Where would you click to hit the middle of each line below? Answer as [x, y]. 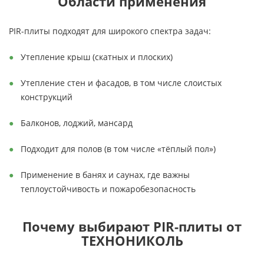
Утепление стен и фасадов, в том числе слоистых [121, 83]
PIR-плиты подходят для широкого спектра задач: [110, 31]
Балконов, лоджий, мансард [77, 123]
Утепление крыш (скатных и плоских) [97, 57]
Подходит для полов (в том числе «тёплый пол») [118, 149]
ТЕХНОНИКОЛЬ [132, 241]
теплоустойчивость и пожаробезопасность [108, 189]
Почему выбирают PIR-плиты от [132, 227]
